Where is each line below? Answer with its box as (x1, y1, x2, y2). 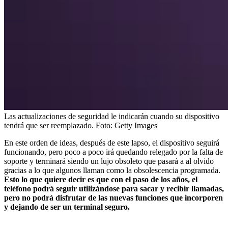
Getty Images (115, 121, 157, 130)
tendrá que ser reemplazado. (4, 121, 94, 130)
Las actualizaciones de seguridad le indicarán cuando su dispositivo (4, 111, 219, 121)
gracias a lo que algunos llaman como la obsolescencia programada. (4, 165, 220, 175)
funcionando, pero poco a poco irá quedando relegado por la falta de (4, 147, 223, 156)
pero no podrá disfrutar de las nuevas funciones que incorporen (4, 193, 223, 202)
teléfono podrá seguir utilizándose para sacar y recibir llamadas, (4, 184, 224, 193)
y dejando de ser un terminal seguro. (4, 202, 130, 211)
